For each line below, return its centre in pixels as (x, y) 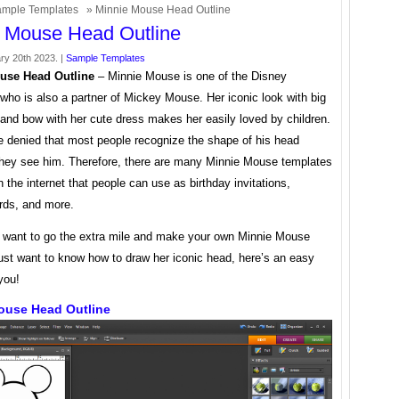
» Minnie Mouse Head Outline (157, 10)
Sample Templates (106, 58)
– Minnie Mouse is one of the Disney (191, 76)
